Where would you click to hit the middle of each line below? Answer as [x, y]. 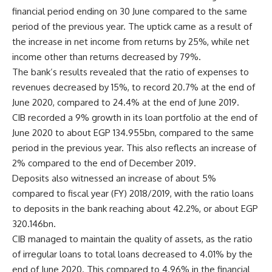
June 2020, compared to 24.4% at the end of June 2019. [126, 103]
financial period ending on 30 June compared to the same [130, 12]
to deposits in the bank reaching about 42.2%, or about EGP [135, 209]
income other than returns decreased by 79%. [107, 57]
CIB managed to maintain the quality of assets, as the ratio [132, 239]
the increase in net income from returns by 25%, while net [131, 42]
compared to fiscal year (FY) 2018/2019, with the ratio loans [133, 194]
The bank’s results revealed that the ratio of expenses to [131, 72]
